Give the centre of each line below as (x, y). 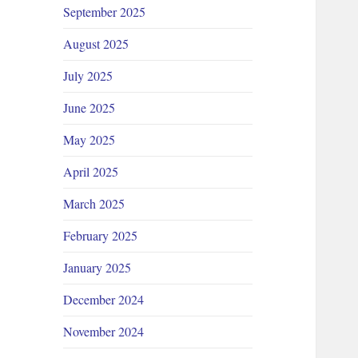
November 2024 (104, 332)
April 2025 (91, 172)
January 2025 (97, 268)
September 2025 (105, 12)
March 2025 (94, 204)
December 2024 (104, 300)
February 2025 (101, 236)
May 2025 (89, 140)
